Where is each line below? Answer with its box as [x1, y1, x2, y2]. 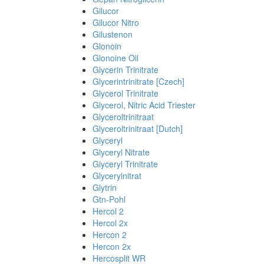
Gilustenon [93, 28, 133, 40]
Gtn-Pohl [93, 193, 126, 205]
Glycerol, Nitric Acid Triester [93, 99, 196, 111]
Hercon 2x [93, 240, 131, 252]
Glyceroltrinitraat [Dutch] [93, 123, 183, 134]
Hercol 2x [93, 217, 128, 229]
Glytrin [93, 181, 117, 193]
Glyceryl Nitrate [93, 146, 150, 158]
